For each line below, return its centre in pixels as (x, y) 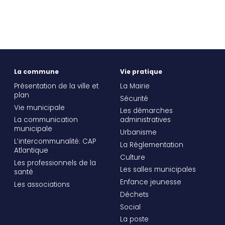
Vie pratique (141, 73)
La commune (36, 73)
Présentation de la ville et (56, 87)
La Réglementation (151, 146)
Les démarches (146, 112)
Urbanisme (138, 133)
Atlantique (31, 151)
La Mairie (135, 87)
